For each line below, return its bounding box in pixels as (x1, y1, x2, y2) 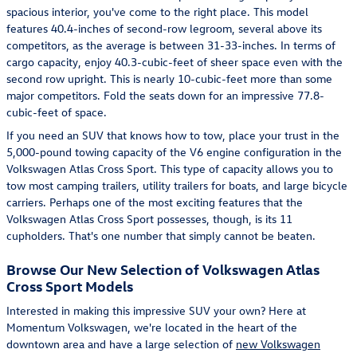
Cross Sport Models (6, 276, 133, 295)
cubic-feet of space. (6, 104, 107, 120)
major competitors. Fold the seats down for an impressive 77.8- (6, 87, 324, 103)
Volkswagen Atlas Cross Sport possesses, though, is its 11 (6, 210, 292, 226)
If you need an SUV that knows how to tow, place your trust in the (6, 127, 339, 143)
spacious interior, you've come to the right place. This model (6, 3, 308, 19)
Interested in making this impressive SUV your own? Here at (6, 303, 306, 318)
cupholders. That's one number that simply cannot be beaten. (6, 227, 316, 243)
